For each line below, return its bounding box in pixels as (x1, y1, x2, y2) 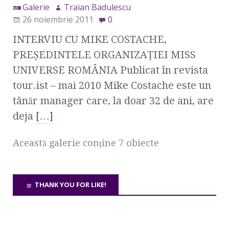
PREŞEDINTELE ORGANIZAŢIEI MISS (13, 49, 196, 61)
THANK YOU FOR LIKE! (35, 180, 106, 190)
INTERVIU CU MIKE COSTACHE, (13, 33, 167, 46)
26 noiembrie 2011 (22, 14, 94, 26)
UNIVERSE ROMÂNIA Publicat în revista (13, 64, 208, 77)
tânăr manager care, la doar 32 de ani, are (13, 95, 214, 107)
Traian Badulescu (64, 2, 131, 13)
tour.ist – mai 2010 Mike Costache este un (13, 79, 211, 92)
